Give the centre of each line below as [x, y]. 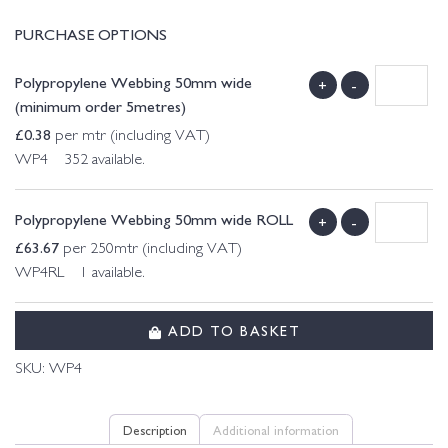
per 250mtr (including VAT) [150, 250]
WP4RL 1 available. [80, 274]
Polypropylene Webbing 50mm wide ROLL [154, 218]
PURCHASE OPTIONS [91, 33]
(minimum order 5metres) [100, 105]
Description [154, 428]
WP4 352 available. [80, 161]
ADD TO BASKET [231, 329]
